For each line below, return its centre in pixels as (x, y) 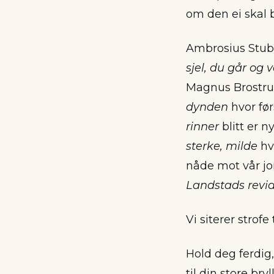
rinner (202, 127)
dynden (207, 107)
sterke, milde (222, 146)
